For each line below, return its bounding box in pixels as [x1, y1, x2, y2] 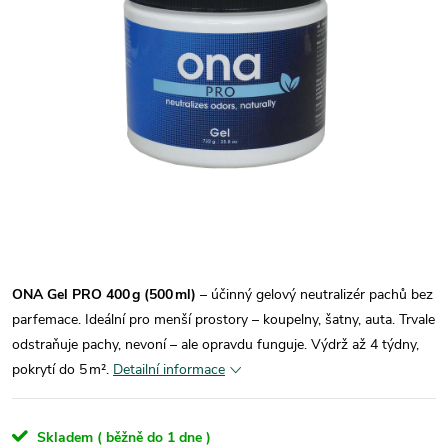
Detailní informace [113, 360, 225, 379]
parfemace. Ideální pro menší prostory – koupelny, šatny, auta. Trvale [12, 310, 435, 329]
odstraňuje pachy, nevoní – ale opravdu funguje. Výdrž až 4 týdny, [12, 335, 419, 354]
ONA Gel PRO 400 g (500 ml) [12, 285, 196, 304]
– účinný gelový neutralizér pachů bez [196, 285, 433, 304]
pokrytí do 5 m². [12, 360, 109, 379]
